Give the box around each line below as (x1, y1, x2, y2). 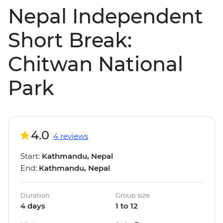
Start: (20, 151, 42, 161)
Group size (115, 191, 150, 200)
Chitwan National (8, 52, 183, 77)
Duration (20, 191, 50, 200)
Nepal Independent (8, 4, 203, 29)
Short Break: (8, 28, 132, 53)
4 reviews (53, 131, 88, 141)
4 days (20, 201, 45, 211)
